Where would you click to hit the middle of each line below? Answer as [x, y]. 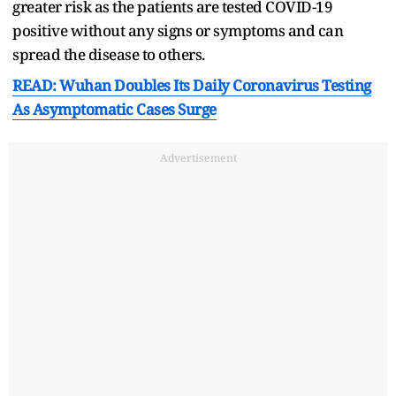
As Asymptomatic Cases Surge [114, 109]
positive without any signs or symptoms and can [178, 30]
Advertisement [198, 157]
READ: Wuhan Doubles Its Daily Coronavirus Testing [192, 85]
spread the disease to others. [110, 54]
